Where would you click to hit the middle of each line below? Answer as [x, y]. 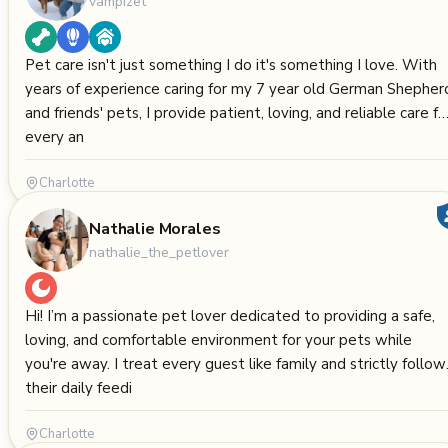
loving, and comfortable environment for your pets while [218, 340]
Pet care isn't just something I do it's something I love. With [231, 65]
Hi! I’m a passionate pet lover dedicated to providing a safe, [230, 316]
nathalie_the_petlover [159, 252]
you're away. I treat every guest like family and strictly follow [235, 364]
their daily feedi [78, 388]
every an [54, 137]
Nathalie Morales [155, 228]
